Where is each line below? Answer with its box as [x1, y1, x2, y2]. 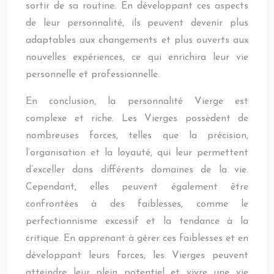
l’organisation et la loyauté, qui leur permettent [26, 148, 248, 158]
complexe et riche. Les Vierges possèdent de [26, 114, 248, 124]
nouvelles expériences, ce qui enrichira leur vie [26, 53, 248, 62]
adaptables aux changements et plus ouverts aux [26, 35, 248, 45]
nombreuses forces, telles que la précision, [26, 131, 248, 141]
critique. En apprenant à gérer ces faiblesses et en [26, 234, 248, 243]
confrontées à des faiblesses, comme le [26, 199, 248, 209]
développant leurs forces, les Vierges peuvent [26, 251, 248, 261]
